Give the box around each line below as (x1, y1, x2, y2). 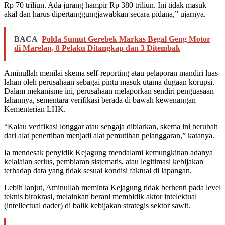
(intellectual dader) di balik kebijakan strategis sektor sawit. (4, 201, 190, 210)
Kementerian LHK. (4, 105, 66, 114)
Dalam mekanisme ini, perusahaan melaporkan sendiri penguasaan (4, 87, 214, 96)
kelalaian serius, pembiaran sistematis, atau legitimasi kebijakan (4, 157, 203, 166)
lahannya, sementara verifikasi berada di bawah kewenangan (4, 96, 196, 105)
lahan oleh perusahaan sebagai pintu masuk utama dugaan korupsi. (4, 78, 214, 87)
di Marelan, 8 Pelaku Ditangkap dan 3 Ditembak (14, 44, 180, 53)
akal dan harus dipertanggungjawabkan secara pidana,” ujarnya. (4, 10, 206, 19)
